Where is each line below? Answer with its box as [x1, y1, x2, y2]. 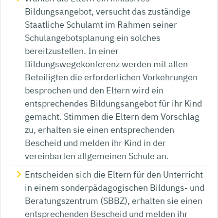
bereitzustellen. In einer [25, 45, 119, 56]
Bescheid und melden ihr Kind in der [25, 137, 166, 148]
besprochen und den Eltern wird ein [25, 84, 163, 96]
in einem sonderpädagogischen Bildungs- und [25, 182, 204, 193]
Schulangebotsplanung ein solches [25, 32, 161, 43]
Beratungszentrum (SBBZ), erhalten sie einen [25, 195, 202, 206]
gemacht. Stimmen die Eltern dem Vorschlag [25, 110, 200, 122]
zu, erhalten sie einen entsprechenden [25, 124, 174, 135]
